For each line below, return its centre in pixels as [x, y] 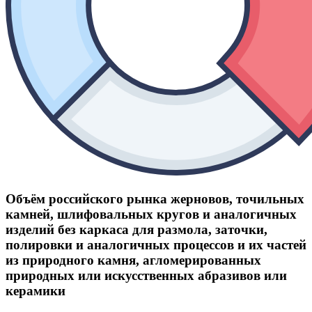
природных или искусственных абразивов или [146, 276]
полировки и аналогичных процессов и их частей [156, 245]
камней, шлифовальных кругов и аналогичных [151, 214]
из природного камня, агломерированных [133, 260]
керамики [36, 291]
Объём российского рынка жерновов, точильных [155, 199]
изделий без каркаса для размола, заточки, [136, 230]
